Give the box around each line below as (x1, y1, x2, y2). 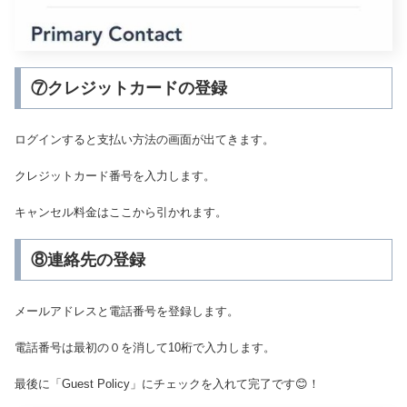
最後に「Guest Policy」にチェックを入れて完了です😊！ (15, 376, 320, 391)
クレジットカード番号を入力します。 (15, 168, 215, 183)
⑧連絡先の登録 (30, 251, 145, 270)
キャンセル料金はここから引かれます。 (15, 205, 227, 220)
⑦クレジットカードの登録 (30, 79, 227, 98)
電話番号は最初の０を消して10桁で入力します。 (15, 340, 275, 354)
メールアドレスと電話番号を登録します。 (15, 303, 239, 318)
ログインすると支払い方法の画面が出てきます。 (15, 132, 274, 146)
